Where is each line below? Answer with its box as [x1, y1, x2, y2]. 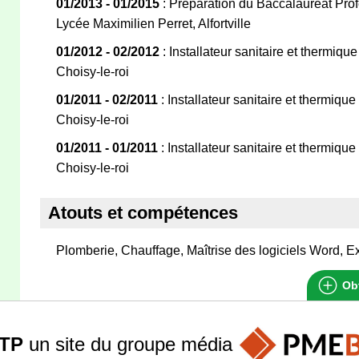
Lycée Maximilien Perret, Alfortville [56, 17, 251, 30]
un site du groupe [23, 333, 181, 355]
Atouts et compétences [48, 203, 238, 223]
